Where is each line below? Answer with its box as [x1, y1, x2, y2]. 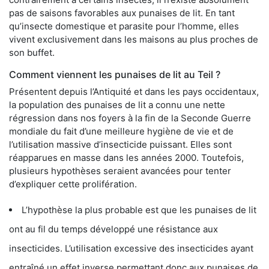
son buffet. [9, 46, 55, 58]
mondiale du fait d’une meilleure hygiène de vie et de [9, 125, 234, 137]
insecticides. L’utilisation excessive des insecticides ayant [9, 242, 253, 254]
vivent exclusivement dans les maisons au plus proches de [9, 33, 258, 45]
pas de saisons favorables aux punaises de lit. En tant [9, 7, 235, 19]
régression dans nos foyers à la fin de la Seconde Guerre [9, 112, 251, 124]
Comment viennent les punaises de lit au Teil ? [9, 68, 220, 80]
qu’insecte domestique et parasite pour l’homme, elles [9, 20, 239, 32]
